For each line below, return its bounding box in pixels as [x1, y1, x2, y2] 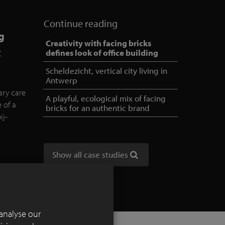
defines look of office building [46, 47, 159, 58]
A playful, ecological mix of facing [46, 93, 166, 104]
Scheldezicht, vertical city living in [46, 65, 168, 76]
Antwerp [46, 75, 78, 86]
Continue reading [44, 17, 118, 30]
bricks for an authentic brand [46, 102, 150, 114]
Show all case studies [52, 149, 129, 160]
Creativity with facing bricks [46, 38, 152, 49]
